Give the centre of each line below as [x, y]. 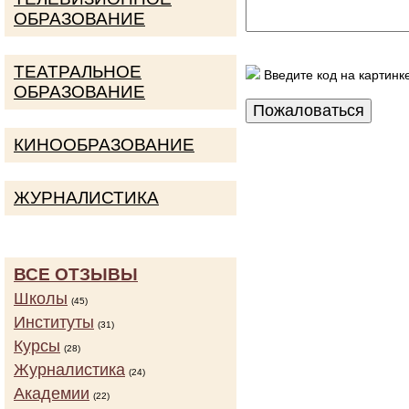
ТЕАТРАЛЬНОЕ [78, 72]
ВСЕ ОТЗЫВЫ [76, 274]
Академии [52, 393]
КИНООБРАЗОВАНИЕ [104, 145]
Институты [54, 322]
